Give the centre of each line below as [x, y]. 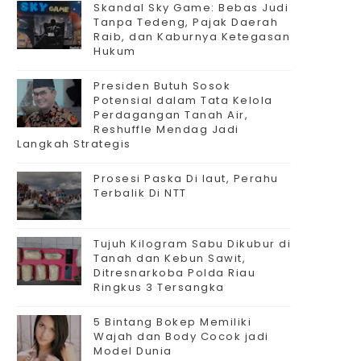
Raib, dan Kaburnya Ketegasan [192, 37]
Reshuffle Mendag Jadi [166, 129]
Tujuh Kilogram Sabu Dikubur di [192, 244]
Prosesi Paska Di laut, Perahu [186, 178]
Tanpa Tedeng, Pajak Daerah [186, 22]
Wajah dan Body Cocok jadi [181, 336]
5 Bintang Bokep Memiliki [172, 322]
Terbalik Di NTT [140, 193]
